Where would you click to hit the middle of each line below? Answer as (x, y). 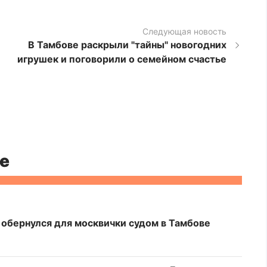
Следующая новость (185, 31)
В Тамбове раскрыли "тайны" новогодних (128, 44)
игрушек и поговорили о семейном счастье (122, 59)
